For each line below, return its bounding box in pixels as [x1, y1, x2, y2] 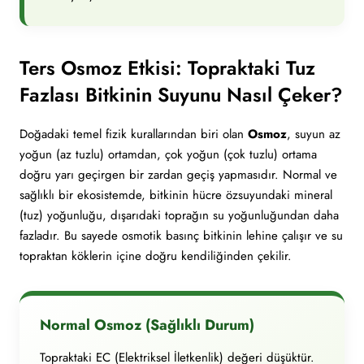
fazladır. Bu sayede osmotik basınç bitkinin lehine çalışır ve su [19, 227, 343, 245]
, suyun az [287, 125, 340, 143]
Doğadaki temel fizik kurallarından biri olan [19, 125, 248, 143]
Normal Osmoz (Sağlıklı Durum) [40, 314, 254, 336]
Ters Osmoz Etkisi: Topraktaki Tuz [19, 54, 315, 82]
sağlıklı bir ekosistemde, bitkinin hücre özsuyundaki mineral [19, 186, 332, 204]
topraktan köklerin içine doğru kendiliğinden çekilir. [19, 247, 292, 265]
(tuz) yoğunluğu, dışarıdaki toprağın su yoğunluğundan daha [19, 206, 339, 224]
